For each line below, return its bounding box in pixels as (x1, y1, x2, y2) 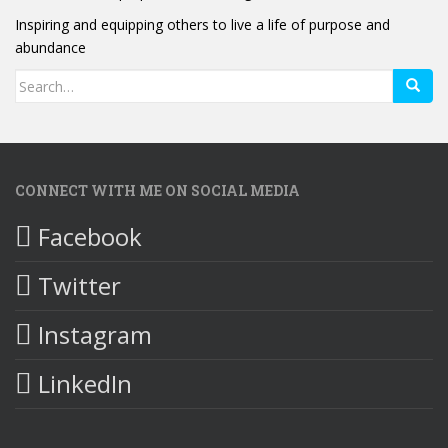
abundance (15, 38, 86, 58)
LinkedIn (32, 367, 132, 401)
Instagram (32, 318, 152, 352)
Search (14, 70, 63, 90)
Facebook (32, 220, 142, 254)
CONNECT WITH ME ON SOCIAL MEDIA (15, 181, 300, 201)
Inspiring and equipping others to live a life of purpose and (15, 15, 390, 35)
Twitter (32, 269, 121, 303)
